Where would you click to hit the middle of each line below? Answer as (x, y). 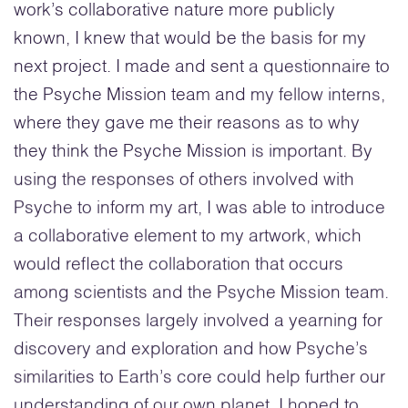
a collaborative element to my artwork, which (188, 236)
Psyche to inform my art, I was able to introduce (199, 208)
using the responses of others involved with (184, 179)
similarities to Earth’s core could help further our (199, 377)
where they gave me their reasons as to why (187, 123)
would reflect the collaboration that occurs (178, 264)
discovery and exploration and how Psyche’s (191, 349)
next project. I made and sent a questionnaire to (202, 66)
